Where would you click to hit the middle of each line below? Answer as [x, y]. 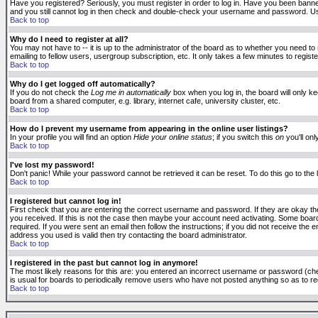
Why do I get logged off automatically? [83, 84]
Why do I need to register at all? [69, 39]
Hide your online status [173, 137]
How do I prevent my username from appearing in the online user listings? [149, 128]
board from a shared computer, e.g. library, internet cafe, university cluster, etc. [145, 101]
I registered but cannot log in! [66, 201]
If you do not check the [50, 92]
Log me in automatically [131, 92]
